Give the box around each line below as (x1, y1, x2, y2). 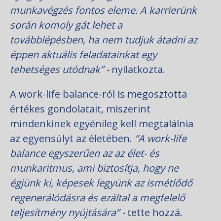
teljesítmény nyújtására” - (10, 206, 127, 220)
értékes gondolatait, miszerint (10, 102, 150, 116)
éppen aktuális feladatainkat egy (10, 48, 157, 62)
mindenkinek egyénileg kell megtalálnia (10, 117, 193, 131)
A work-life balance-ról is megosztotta (10, 87, 187, 101)
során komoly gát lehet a (10, 18, 122, 32)
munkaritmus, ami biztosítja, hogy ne (10, 161, 179, 175)
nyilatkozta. (109, 63, 165, 76)
